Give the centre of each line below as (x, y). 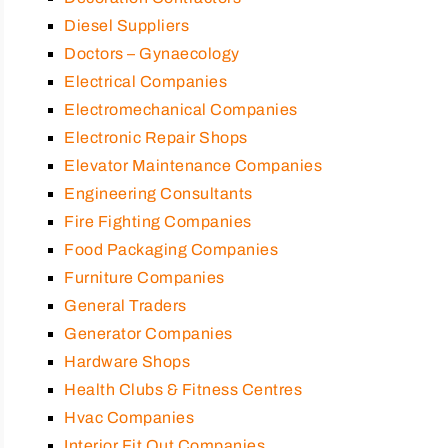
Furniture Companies (144, 277)
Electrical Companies (145, 81)
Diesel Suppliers (126, 25)
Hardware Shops (127, 361)
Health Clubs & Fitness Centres (183, 389)
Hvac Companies (129, 417)
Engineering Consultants (158, 193)
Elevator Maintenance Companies (193, 165)
